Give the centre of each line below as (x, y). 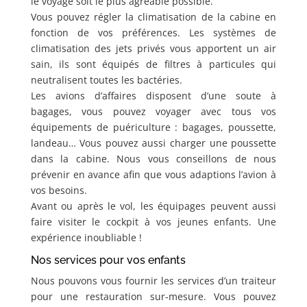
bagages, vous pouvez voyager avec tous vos (153, 112)
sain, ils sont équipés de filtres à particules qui (153, 64)
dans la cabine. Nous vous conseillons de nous (153, 159)
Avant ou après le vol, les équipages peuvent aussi (153, 206)
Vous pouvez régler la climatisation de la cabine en (153, 17)
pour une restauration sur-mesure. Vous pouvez (153, 297)
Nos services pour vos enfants (108, 260)
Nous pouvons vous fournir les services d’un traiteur (153, 281)
